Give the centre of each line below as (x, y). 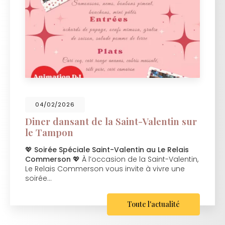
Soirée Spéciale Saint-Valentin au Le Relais (111, 149)
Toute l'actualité (153, 204)
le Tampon (49, 132)
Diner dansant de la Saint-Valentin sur (111, 121)
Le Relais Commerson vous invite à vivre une (105, 168)
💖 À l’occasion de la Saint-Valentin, (135, 159)
